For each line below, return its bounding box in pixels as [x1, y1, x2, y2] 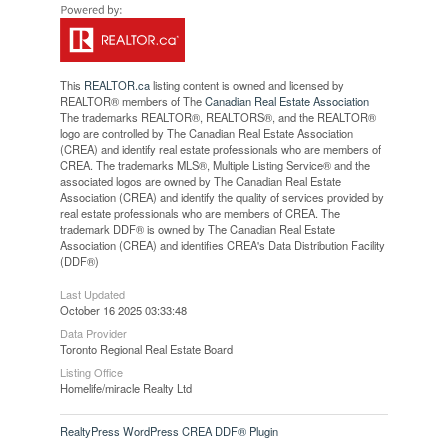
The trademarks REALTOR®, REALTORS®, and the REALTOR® [59, 108, 376, 125]
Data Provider [59, 324, 127, 341]
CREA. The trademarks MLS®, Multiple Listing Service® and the [59, 156, 370, 173]
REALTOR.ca [83, 76, 150, 93]
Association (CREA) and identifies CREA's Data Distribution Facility [59, 236, 385, 253]
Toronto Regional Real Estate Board [59, 340, 233, 357]
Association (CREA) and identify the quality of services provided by [59, 188, 384, 205]
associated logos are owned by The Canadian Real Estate [59, 172, 341, 189]
